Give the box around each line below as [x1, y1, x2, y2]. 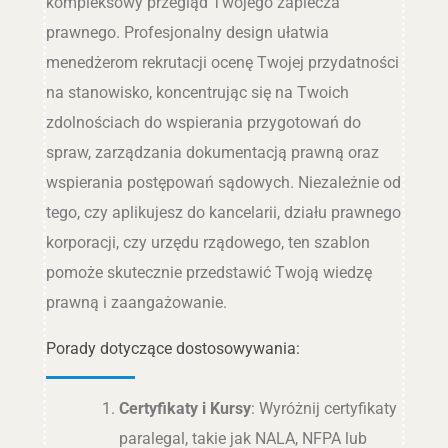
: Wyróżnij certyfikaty [251, 399, 398, 419]
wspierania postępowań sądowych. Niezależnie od [45, 172, 401, 192]
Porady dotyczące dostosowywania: [45, 339, 300, 359]
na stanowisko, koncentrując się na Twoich [45, 82, 349, 102]
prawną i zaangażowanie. [45, 292, 227, 312]
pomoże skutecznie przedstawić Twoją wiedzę [45, 262, 372, 282]
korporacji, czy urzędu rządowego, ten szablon [45, 232, 370, 252]
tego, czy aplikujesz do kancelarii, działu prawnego [45, 202, 401, 222]
